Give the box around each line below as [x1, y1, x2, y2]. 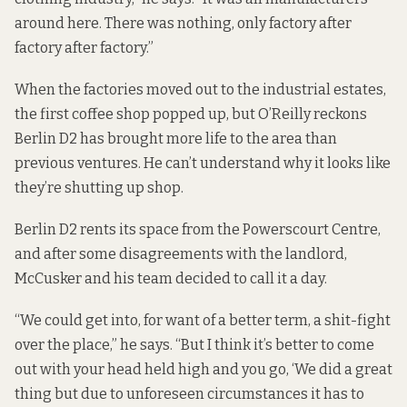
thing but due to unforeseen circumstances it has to [15, 385, 364, 403]
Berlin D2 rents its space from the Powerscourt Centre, [15, 221, 381, 239]
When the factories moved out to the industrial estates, [15, 80, 386, 98]
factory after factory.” [15, 38, 154, 56]
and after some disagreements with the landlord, [15, 245, 347, 263]
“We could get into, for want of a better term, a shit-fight [15, 312, 391, 330]
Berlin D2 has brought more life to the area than [15, 129, 337, 147]
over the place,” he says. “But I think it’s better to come [15, 336, 374, 354]
